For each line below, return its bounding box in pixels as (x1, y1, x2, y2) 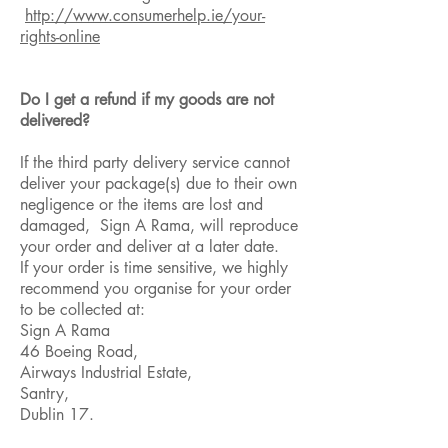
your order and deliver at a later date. (20, 236, 279, 258)
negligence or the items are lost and (20, 194, 263, 216)
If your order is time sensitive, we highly (20, 257, 288, 279)
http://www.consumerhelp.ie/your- (25, 5, 265, 27)
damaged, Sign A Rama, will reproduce (20, 215, 298, 237)
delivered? (20, 110, 90, 132)
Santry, (20, 383, 69, 405)
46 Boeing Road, (20, 341, 138, 363)
